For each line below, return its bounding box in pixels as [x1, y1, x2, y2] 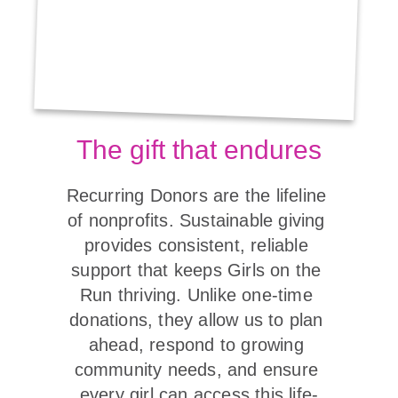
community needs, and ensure [74, 360, 324, 379]
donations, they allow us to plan [69, 310, 329, 330]
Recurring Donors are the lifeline [66, 186, 332, 205]
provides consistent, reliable [84, 235, 314, 255]
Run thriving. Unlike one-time [80, 285, 318, 305]
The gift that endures [76, 135, 322, 164]
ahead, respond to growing [88, 335, 310, 354]
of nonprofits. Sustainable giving [68, 211, 330, 230]
